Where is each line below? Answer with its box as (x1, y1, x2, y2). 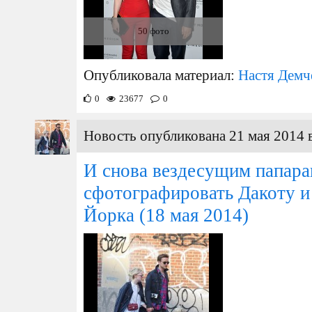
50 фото (137, 26, 169, 36)
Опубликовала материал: (84, 68, 238, 83)
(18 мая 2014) (134, 205, 249, 226)
